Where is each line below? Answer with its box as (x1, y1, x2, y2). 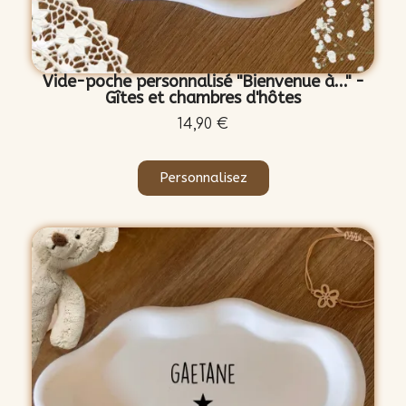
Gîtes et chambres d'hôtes (105, 88, 301, 109)
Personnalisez (159, 169, 247, 187)
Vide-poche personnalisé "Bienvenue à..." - (42, 72, 364, 92)
